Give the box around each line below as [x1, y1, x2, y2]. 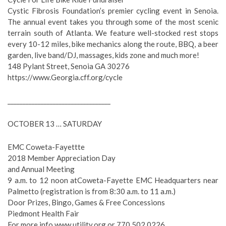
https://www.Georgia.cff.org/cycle [8, 73, 123, 82]
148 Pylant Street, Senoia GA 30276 [8, 62, 130, 71]
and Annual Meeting [8, 164, 75, 174]
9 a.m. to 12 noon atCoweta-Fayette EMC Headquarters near [8, 176, 218, 185]
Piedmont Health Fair [8, 209, 79, 218]
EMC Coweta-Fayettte [8, 142, 85, 151]
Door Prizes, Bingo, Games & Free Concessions [8, 198, 165, 207]
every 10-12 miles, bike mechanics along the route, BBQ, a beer [8, 39, 218, 48]
